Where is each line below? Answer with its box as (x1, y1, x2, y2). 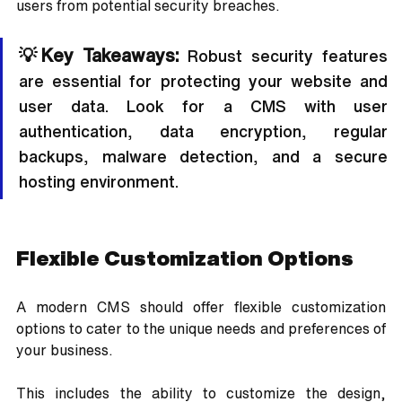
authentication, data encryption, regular (19, 123, 388, 140)
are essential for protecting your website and (19, 73, 388, 90)
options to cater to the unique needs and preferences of (16, 321, 386, 336)
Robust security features (179, 48, 389, 65)
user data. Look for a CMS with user (19, 98, 388, 115)
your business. (16, 343, 117, 358)
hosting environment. (19, 173, 179, 190)
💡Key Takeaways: (19, 46, 179, 66)
